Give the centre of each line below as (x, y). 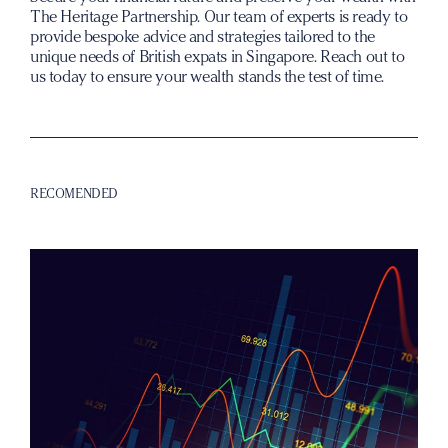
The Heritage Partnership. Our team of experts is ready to (219, 16)
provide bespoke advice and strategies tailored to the (202, 36)
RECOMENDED (74, 193)
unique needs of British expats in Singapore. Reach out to (217, 56)
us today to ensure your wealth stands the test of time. (207, 76)
